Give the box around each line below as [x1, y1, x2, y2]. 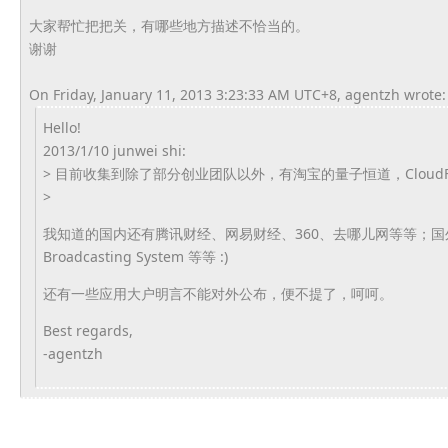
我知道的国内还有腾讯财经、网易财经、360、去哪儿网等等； [43, 224, 431, 243]
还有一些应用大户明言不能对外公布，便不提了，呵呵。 [43, 284, 393, 303]
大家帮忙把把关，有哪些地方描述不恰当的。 [28, 16, 309, 35]
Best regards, [43, 321, 133, 340]
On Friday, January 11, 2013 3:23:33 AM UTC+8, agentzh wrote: [28, 85, 446, 104]
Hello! [43, 118, 81, 137]
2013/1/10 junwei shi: [43, 141, 186, 160]
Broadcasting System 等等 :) [43, 247, 228, 266]
